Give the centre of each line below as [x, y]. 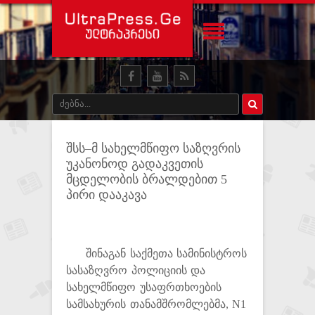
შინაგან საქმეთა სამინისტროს [157, 253]
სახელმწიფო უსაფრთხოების [144, 287]
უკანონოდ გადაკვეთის [135, 164]
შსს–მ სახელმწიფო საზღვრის [153, 148]
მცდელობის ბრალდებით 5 [147, 179]
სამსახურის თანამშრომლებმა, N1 [156, 304]
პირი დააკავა [107, 195]
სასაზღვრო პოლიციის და [136, 270]
